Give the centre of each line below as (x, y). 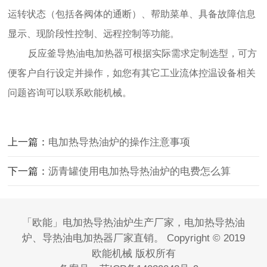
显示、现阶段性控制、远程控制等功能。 (94, 34)
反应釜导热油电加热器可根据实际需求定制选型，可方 (143, 53)
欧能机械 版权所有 (133, 254)
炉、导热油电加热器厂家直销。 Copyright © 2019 (133, 238)
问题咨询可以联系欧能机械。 (70, 93)
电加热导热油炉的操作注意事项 (119, 142)
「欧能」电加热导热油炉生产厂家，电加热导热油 (133, 223)
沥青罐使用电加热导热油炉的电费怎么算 (140, 171)
